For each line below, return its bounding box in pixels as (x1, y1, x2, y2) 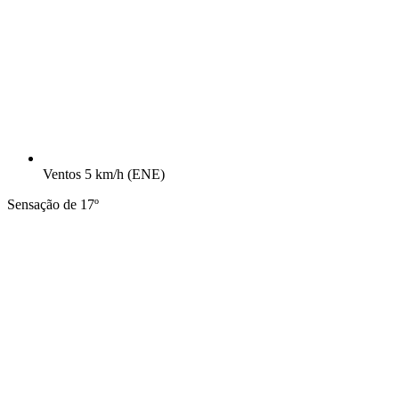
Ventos (43, 167, 81, 183)
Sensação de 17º (7, 197, 99, 213)
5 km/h (85, 167, 127, 183)
